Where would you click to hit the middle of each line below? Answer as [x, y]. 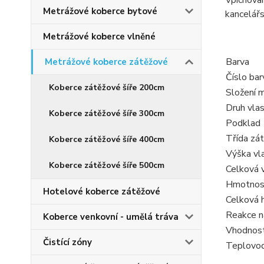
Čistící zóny [67, 242]
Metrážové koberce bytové [100, 11]
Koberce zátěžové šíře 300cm [107, 113]
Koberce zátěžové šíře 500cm [107, 165]
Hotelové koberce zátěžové [102, 192]
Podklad [243, 123]
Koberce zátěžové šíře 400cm [107, 139]
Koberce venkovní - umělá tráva [111, 217]
